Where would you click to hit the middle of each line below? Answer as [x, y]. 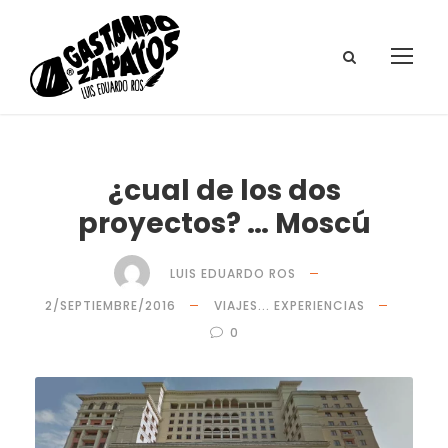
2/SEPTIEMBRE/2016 [110, 305]
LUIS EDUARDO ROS [233, 273]
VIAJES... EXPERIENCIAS [289, 305]
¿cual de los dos [224, 190]
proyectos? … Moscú [224, 223]
